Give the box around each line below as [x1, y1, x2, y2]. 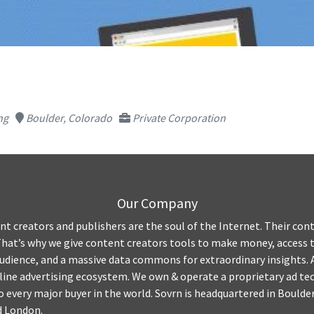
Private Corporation [130, 110, 226, 125]
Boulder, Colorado [24, 110, 112, 125]
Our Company [116, 193, 198, 212]
